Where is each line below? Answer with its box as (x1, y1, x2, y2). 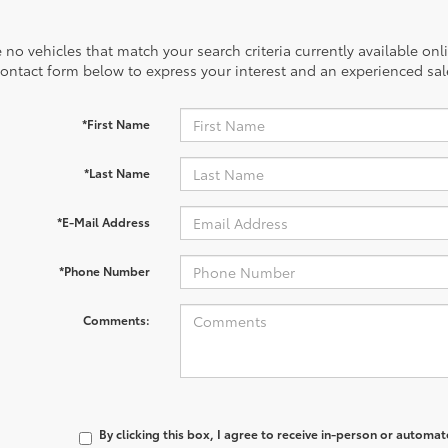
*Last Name (83, 164, 150, 181)
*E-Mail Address (56, 213, 150, 230)
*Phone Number (58, 262, 150, 279)
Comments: (82, 311, 150, 328)
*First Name (81, 115, 150, 132)
